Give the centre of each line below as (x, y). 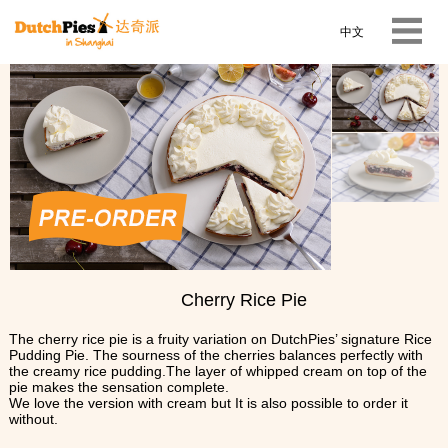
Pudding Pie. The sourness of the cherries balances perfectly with (215, 354)
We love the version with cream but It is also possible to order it (208, 402)
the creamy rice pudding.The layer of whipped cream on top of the (217, 370)
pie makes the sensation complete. (118, 386)
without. (33, 418)
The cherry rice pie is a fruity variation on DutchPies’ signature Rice (220, 338)
